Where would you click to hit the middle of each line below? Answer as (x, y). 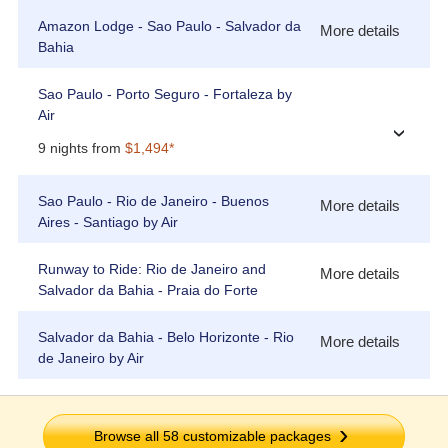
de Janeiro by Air (90, 358)
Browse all (128, 436)
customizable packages (254, 436)
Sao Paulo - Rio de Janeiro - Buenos (153, 201)
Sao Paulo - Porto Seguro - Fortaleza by (164, 94)
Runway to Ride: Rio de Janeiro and (151, 269)
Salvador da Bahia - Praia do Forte (147, 290)
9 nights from (81, 148)
